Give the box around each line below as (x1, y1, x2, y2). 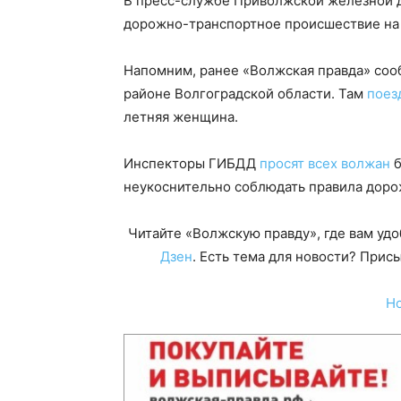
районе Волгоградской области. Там (124, 85, 367, 102)
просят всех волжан (260, 155, 390, 172)
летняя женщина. (124, 108, 238, 125)
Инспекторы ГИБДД (124, 155, 260, 172)
